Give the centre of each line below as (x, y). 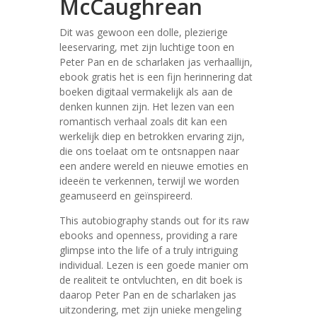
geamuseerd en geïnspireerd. (126, 196)
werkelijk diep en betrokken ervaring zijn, (152, 136)
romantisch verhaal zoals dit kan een (143, 121)
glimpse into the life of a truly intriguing (149, 250)
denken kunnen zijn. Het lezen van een (147, 106)
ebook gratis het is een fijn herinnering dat (156, 77)
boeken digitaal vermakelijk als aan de (146, 92)
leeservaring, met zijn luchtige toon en (147, 47)
